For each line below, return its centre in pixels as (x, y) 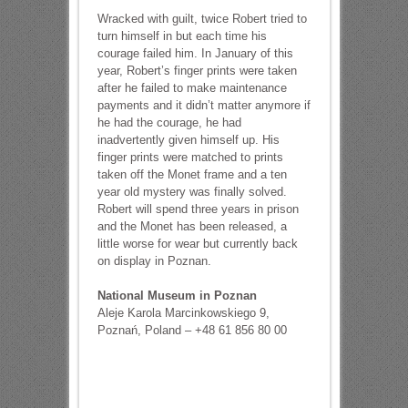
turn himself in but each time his (182, 36)
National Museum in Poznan (177, 296)
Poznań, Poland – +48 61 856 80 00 (192, 330)
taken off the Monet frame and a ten (192, 174)
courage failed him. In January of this (195, 53)
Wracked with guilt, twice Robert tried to (202, 19)
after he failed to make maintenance (192, 88)
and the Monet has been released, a (192, 226)
